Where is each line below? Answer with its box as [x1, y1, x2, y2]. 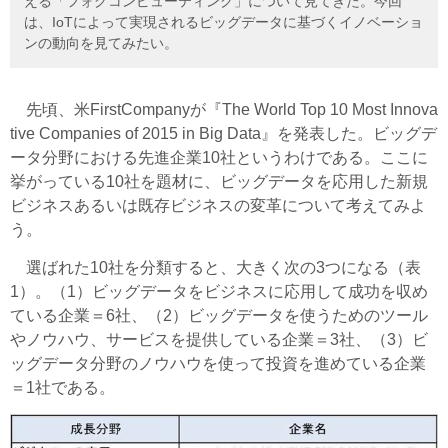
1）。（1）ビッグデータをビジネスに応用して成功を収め [10, 283, 428, 301]
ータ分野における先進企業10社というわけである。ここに [10, 149, 428, 167]
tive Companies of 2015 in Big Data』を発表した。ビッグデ [10, 125, 437, 143]
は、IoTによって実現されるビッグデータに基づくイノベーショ [24, 14, 423, 31]
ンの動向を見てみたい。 [24, 35, 178, 52]
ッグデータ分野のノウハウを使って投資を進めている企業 [10, 355, 426, 373]
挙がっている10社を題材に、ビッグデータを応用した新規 [10, 173, 428, 191]
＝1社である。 [10, 379, 115, 397]
